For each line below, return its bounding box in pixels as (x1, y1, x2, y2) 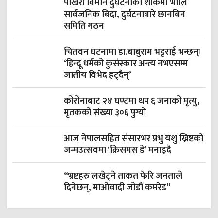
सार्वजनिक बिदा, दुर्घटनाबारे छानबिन (64, 7, 185, 22)
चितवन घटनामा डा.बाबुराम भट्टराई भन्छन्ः (64, 44, 200, 60)
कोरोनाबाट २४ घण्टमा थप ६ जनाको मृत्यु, (64, 93, 200, 109)
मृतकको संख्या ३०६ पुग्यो (64, 105, 146, 121)
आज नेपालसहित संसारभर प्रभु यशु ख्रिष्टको (64, 131, 203, 146)
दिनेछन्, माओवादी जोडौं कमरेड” (64, 180, 171, 196)
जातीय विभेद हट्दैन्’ (64, 68, 131, 83)
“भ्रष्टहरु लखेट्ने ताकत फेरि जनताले (64, 168, 182, 184)
